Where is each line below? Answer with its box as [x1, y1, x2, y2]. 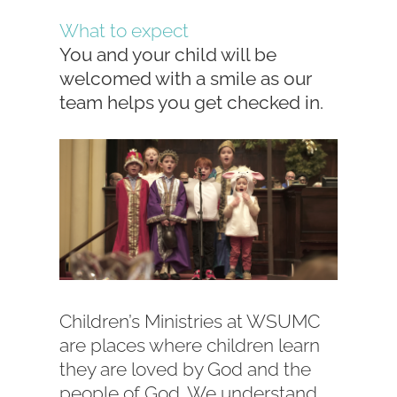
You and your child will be [59, 43, 277, 66]
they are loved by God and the [59, 357, 312, 380]
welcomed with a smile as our [59, 67, 313, 90]
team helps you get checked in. [59, 91, 324, 114]
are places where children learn [59, 333, 321, 356]
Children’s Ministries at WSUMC [59, 309, 321, 332]
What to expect [59, 19, 190, 43]
